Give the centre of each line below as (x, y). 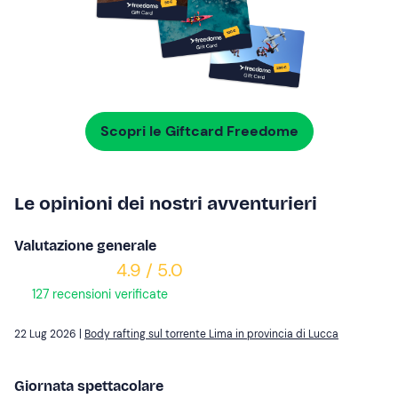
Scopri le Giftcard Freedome (199, 131)
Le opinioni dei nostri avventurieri (166, 204)
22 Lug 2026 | (49, 334)
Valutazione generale (85, 246)
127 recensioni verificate (98, 295)
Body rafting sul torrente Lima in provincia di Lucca (211, 334)
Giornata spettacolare (89, 386)
